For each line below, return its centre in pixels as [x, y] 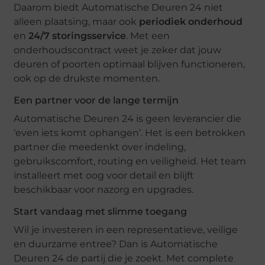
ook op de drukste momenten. [87, 79]
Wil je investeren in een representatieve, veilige [126, 230]
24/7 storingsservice [77, 36]
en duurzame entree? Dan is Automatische [116, 244]
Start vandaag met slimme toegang [101, 212]
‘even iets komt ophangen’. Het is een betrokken [130, 133]
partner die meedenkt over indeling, [100, 147]
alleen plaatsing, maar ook [77, 22]
